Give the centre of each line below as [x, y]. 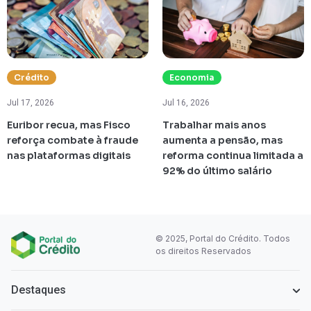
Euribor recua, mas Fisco [69, 125]
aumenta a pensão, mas [222, 141]
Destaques [39, 290]
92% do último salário [217, 171]
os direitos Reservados [203, 251]
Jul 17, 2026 [31, 103]
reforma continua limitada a [233, 156]
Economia [192, 78]
